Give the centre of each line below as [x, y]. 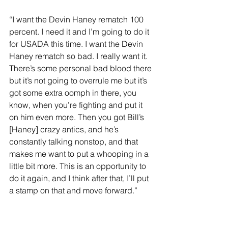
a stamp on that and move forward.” [73, 191]
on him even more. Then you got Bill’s [78, 117]
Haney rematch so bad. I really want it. [79, 56]
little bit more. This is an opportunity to [79, 166]
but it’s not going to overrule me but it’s [79, 81]
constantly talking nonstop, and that [75, 142]
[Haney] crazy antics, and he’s [65, 130]
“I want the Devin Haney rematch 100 [77, 20]
